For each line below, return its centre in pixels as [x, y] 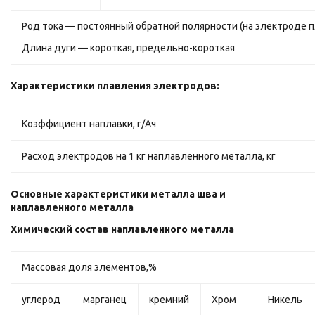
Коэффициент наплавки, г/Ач [89, 124]
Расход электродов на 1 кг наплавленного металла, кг [149, 156]
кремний [169, 300]
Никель [285, 300]
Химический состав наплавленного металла [123, 229]
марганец [105, 300]
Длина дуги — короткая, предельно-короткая [129, 48]
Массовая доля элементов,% [90, 267]
